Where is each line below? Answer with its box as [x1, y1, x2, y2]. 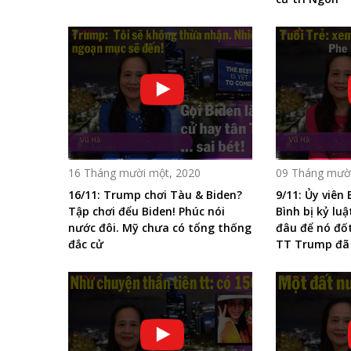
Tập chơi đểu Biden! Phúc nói [68, 203, 225, 219]
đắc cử [68, 236, 103, 251]
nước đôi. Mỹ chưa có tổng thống [68, 219, 251, 235]
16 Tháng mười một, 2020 [68, 165, 201, 180]
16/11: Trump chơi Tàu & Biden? [68, 186, 242, 202]
